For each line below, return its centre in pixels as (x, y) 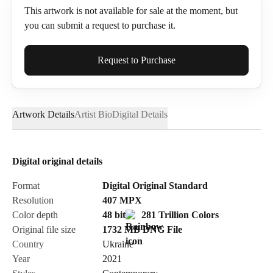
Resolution (33, 200)
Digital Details (140, 114)
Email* (37, 115)
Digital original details (57, 161)
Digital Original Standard (155, 186)
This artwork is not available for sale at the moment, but (131, 11)
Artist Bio (93, 114)
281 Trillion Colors (179, 215)
